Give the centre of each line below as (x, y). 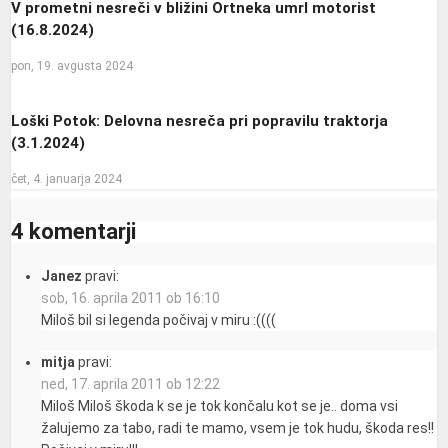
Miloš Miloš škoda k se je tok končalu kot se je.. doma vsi (220, 405)
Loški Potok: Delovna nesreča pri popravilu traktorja (200, 121)
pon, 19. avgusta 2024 (72, 65)
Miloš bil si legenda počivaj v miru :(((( (159, 319)
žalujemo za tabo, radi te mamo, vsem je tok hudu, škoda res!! (238, 427)
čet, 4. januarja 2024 (67, 178)
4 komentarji (74, 231)
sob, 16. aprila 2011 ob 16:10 (131, 297)
